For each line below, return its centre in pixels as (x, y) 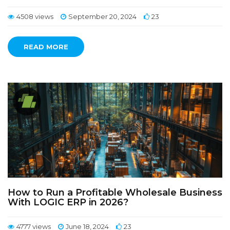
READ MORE (46, 47)
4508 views (35, 16)
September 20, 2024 (102, 16)
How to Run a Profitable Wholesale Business (115, 193)
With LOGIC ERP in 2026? (68, 202)
